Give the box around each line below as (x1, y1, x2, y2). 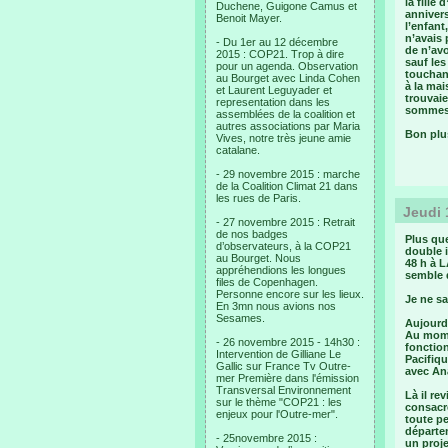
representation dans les (216, 96, 330, 108)
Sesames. (216, 312, 265, 324)
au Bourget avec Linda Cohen (216, 72, 360, 84)
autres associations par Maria (216, 120, 360, 132)
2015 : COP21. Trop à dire (216, 48, 344, 60)
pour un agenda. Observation (216, 60, 358, 72)
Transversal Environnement (216, 384, 351, 396)
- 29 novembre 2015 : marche (216, 168, 360, 180)
